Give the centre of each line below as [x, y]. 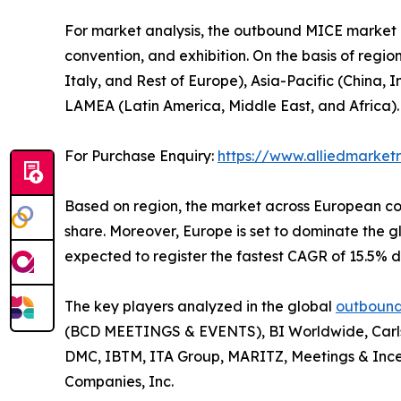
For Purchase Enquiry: [141, 156]
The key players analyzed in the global [200, 307]
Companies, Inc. [119, 382]
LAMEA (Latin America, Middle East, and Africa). [232, 106]
